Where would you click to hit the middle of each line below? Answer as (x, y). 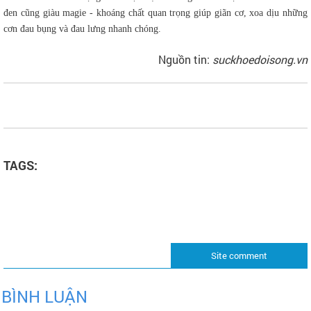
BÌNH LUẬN (44, 297)
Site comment (239, 256)
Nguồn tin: (185, 60)
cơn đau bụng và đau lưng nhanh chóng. (82, 29)
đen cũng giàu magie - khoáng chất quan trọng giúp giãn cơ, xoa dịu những (155, 13)
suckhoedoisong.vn (260, 60)
